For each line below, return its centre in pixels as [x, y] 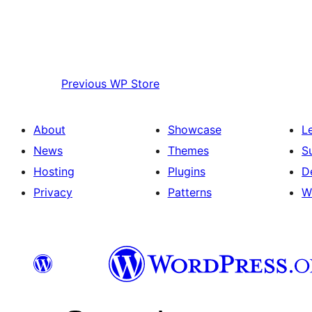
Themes [188, 151]
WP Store [135, 84]
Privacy [53, 193]
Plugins [186, 172]
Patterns [189, 193]
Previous [84, 84]
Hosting [54, 172]
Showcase [194, 130]
